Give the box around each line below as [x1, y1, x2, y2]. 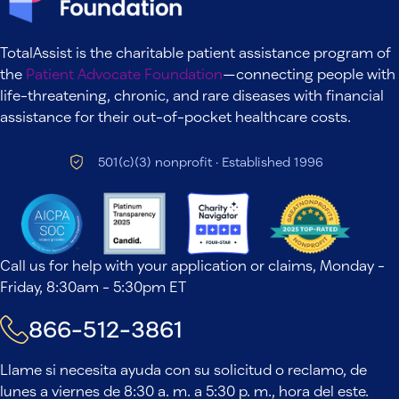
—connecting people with [223, 65, 395, 83]
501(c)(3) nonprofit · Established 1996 [97, 154, 323, 170]
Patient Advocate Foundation [26, 65, 223, 83]
